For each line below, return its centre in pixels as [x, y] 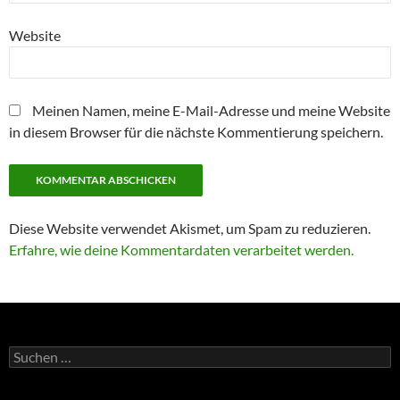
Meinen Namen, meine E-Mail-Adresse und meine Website [211, 111]
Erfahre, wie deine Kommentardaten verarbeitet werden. [181, 250]
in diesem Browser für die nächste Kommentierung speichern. [196, 132]
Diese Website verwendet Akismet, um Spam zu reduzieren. [190, 229]
